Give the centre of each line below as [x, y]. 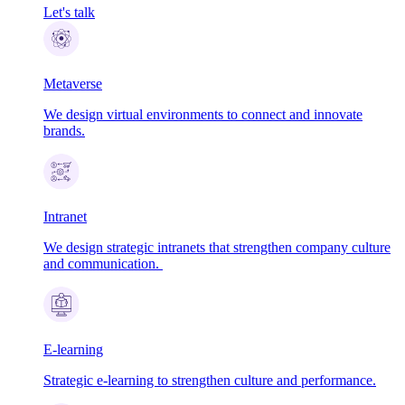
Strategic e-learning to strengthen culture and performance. [210, 380]
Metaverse [73, 83]
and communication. [103, 263]
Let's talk [69, 12]
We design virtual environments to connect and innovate [203, 114]
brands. [64, 130]
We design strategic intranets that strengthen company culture [217, 247]
